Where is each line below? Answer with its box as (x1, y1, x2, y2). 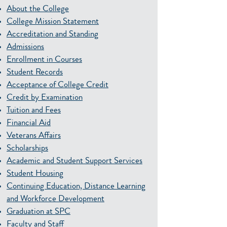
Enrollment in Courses (7, 56, 82, 64)
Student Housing (7, 170, 63, 178)
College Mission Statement (7, 18, 99, 26)
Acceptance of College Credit (7, 81, 108, 90)
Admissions (7, 43, 44, 52)
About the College (7, 5, 69, 14)
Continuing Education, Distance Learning (7, 182, 145, 191)
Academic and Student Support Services (7, 157, 142, 166)
